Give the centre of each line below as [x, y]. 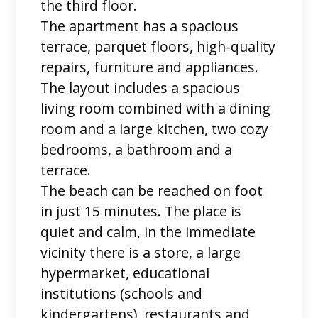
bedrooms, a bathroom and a [137, 149]
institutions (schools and [122, 293]
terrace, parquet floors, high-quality [158, 46]
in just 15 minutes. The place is [141, 211]
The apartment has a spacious [140, 26]
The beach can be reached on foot [152, 190]
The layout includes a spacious [141, 87]
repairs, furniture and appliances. [150, 67]
